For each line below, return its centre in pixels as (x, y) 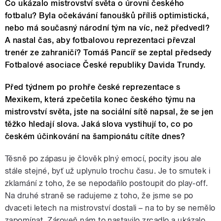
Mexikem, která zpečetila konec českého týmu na (100, 100)
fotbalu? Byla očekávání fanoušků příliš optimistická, (107, 16)
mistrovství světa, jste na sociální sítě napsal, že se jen (109, 112)
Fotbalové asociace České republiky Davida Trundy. (105, 65)
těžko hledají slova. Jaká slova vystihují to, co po (99, 124)
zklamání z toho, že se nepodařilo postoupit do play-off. (107, 184)
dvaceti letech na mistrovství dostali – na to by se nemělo (110, 208)
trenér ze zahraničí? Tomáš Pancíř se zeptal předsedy (108, 53)
